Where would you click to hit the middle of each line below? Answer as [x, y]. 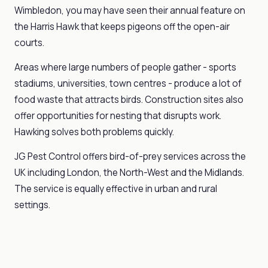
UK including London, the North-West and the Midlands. [129, 173]
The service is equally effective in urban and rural [116, 189]
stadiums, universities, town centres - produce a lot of [128, 83]
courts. [29, 43]
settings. [32, 205]
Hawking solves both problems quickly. [94, 132]
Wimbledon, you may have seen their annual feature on [130, 10]
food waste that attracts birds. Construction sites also [129, 100]
